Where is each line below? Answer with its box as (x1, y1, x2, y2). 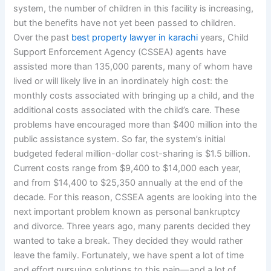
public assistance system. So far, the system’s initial (13, 134, 226, 145)
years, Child (198, 32, 249, 44)
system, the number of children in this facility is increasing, (13, 3, 254, 15)
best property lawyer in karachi (71, 32, 198, 44)
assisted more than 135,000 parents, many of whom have (13, 61, 253, 73)
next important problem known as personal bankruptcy (13, 206, 241, 218)
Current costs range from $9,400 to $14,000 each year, (13, 163, 241, 174)
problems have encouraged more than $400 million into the (13, 119, 258, 131)
